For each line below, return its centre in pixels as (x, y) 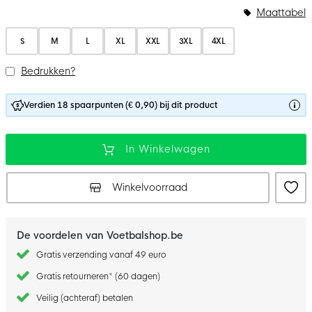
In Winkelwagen (167, 149)
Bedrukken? (48, 71)
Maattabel (281, 12)
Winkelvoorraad (149, 187)
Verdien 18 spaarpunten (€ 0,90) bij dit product (121, 105)
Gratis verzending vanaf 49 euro (101, 255)
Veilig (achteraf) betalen (85, 298)
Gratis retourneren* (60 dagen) (98, 276)
